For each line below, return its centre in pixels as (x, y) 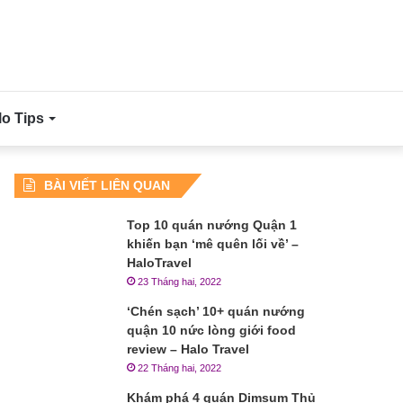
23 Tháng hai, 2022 (180, 282)
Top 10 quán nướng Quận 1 (212, 225)
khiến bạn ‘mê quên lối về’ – (213, 244)
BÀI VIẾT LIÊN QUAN (107, 185)
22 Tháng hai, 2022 (180, 368)
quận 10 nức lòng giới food (212, 330)
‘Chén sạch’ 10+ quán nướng (216, 311)
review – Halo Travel (188, 349)
